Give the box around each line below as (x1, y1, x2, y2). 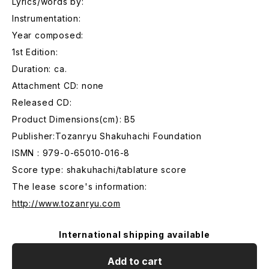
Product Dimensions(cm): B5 (12, 114, 136, 124)
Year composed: (12, 30, 84, 40)
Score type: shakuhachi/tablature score (12, 165, 187, 175)
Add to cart (107, 255, 162, 267)
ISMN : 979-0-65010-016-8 (12, 148, 130, 158)
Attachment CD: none (12, 80, 104, 91)
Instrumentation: (12, 13, 81, 23)
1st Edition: (12, 47, 58, 57)
